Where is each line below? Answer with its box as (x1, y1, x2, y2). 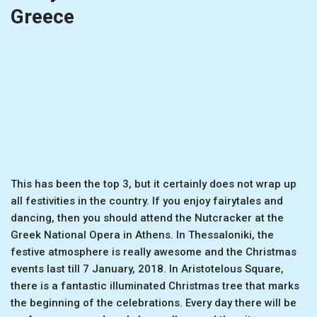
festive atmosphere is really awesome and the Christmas (11, 246, 296, 259)
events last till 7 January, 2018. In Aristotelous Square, (11, 263, 284, 276)
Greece (11, 4, 74, 28)
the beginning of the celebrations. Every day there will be (11, 296, 296, 310)
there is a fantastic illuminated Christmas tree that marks (11, 279, 299, 293)
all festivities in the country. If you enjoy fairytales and (11, 195, 283, 208)
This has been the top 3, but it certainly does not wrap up (11, 178, 296, 191)
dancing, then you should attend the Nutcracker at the (11, 212, 284, 225)
